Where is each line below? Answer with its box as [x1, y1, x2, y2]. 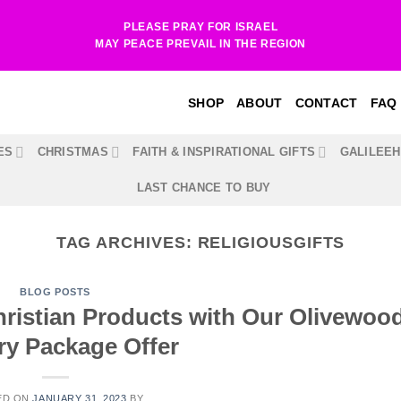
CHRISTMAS [37, 145, 108, 158]
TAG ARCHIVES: [55, 233, 198, 252]
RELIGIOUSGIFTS [197, 233, 346, 252]
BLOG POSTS [20, 286, 90, 298]
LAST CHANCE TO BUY [136, 181, 271, 194]
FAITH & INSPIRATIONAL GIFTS [132, 145, 316, 158]
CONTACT [294, 95, 358, 110]
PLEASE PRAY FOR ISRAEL [123, 20, 278, 33]
